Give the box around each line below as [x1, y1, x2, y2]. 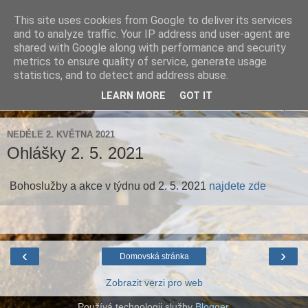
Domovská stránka [119, 251, 189, 261]
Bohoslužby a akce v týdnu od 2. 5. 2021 [7, 179, 209, 192]
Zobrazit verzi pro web [105, 276, 203, 288]
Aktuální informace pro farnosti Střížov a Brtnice [7, 63, 237, 74]
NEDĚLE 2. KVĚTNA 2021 [7, 129, 115, 140]
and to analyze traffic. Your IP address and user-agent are [14, 27, 290, 41]
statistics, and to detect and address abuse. [14, 69, 228, 82]
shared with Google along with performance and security [14, 41, 286, 54]
